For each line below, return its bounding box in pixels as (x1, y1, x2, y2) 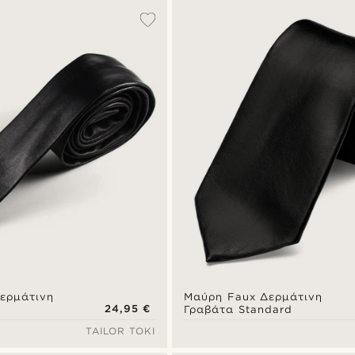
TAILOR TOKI (85, 324, 156, 337)
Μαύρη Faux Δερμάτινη (184, 290, 323, 303)
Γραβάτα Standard (184, 303, 292, 315)
